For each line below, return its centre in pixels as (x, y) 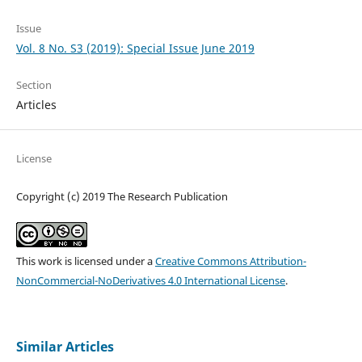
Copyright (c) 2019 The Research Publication (122, 196)
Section (34, 84)
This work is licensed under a (85, 261)
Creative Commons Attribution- (230, 261)
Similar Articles (65, 346)
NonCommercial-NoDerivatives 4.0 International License (150, 280)
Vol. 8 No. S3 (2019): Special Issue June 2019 (135, 48)
